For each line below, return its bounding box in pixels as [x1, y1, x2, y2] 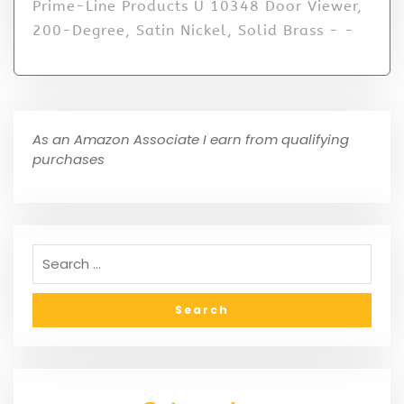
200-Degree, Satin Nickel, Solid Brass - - [32, 21, 354, 39]
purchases [32, 149, 105, 169]
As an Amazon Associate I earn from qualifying [32, 129, 349, 149]
